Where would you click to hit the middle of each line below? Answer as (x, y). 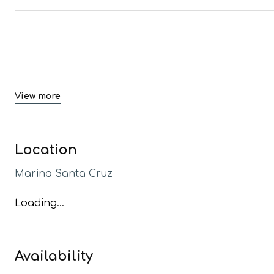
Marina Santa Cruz (64, 174)
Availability (54, 256)
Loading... (39, 203)
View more (38, 96)
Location (46, 150)
